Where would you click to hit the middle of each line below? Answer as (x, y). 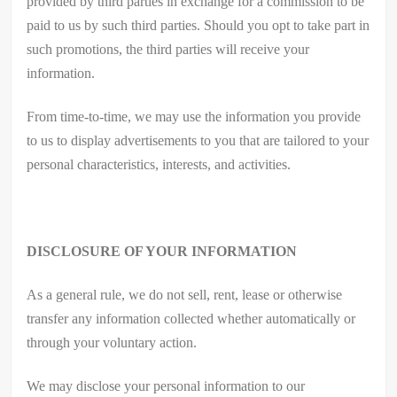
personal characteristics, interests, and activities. (159, 164)
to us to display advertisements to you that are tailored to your (198, 140)
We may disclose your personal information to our (166, 385)
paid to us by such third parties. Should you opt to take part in (198, 25)
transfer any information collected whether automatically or (191, 318)
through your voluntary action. (112, 342)
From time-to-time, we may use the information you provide (194, 116)
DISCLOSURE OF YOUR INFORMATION (162, 251)
